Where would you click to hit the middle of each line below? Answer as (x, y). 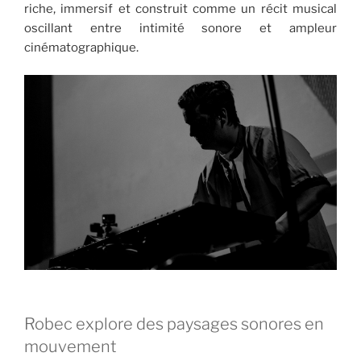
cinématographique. (81, 47)
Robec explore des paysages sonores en (174, 324)
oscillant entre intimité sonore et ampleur (180, 28)
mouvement (71, 346)
